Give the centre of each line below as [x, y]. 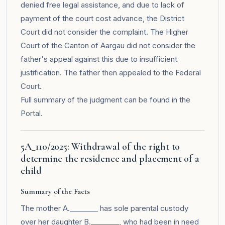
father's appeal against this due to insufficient [99, 59]
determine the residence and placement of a [110, 158]
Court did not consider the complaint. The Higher [104, 32]
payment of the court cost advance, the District [102, 18]
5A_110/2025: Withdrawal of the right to [100, 146]
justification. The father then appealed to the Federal [111, 72]
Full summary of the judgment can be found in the [105, 99]
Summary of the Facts [55, 191]
